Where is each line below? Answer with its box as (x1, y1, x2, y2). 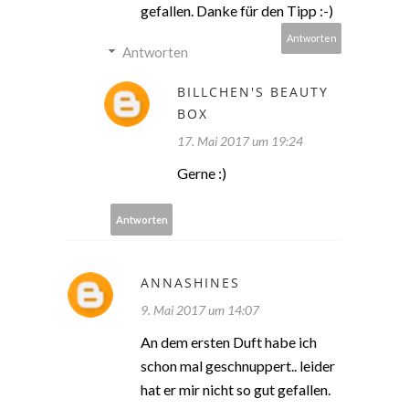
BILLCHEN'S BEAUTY (177, 83, 329, 101)
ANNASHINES (141, 274, 240, 292)
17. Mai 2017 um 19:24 (177, 133, 303, 150)
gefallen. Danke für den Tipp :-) (141, 2, 333, 20)
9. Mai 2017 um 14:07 (141, 302, 259, 319)
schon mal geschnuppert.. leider (141, 357, 335, 375)
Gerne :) (177, 164, 226, 183)
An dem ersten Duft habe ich (141, 333, 317, 351)
